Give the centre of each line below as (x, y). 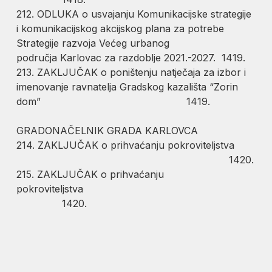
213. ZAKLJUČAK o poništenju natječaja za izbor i (131, 72)
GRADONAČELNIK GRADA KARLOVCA (107, 130)
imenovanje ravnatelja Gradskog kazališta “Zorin (127, 87)
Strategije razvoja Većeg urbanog (93, 43)
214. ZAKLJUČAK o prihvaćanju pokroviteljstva (126, 145)
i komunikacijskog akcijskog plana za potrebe (121, 28)
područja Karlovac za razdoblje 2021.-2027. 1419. (131, 57)
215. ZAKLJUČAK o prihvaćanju (90, 174)
